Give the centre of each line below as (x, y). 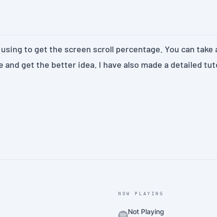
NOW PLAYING (141, 194)
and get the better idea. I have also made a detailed (104, 64)
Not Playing (146, 211)
